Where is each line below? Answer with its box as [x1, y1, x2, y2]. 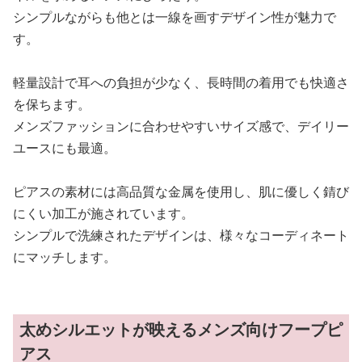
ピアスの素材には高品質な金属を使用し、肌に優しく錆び [13, 183, 349, 200]
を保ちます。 [13, 95, 90, 113]
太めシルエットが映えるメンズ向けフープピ [19, 318, 343, 340]
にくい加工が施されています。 [13, 204, 194, 222]
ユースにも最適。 [13, 139, 116, 157]
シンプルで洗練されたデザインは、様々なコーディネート [13, 226, 349, 244]
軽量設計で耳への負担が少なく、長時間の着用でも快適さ [13, 74, 349, 91]
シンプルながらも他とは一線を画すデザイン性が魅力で [13, 8, 336, 26]
